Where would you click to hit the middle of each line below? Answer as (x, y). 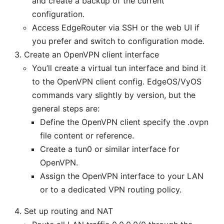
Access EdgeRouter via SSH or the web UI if (116, 28)
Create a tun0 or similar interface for (110, 149)
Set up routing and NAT (68, 211)
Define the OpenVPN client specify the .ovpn (124, 122)
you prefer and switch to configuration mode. (118, 41)
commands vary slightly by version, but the (114, 95)
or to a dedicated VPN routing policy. (111, 190)
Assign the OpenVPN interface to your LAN (122, 176)
